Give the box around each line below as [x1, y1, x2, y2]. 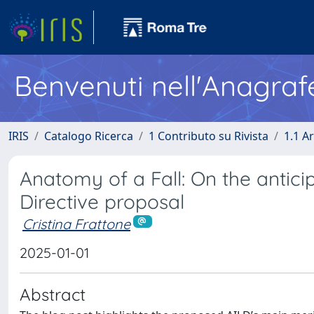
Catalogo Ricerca [44, 128, 133, 144]
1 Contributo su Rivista [149, 128, 268, 144]
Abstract [20, 283, 86, 305]
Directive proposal [20, 189, 184, 214]
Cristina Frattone [22, 215, 130, 233]
